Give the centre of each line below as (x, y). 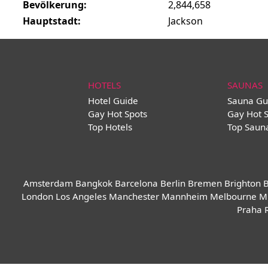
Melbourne (233, 196)
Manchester (134, 196)
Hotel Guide (113, 100)
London (37, 196)
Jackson (184, 21)
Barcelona (136, 183)
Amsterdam (48, 183)
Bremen (205, 183)
